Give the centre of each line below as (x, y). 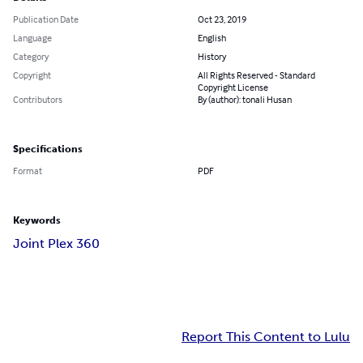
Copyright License (233, 88)
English (212, 38)
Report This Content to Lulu (266, 337)
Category (31, 57)
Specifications (48, 149)
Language (32, 38)
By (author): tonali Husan (245, 100)
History (212, 57)
